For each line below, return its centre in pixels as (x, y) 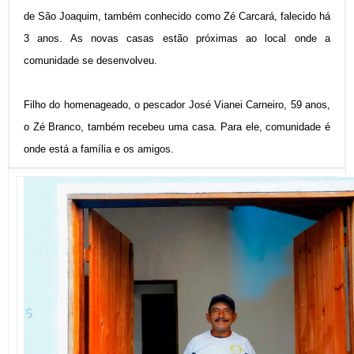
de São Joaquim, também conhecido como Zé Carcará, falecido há (177, 16)
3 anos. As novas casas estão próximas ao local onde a (177, 38)
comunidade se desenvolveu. (90, 60)
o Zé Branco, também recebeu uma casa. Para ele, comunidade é (177, 126)
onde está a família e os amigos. (99, 149)
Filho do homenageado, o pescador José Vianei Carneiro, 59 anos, (177, 104)
